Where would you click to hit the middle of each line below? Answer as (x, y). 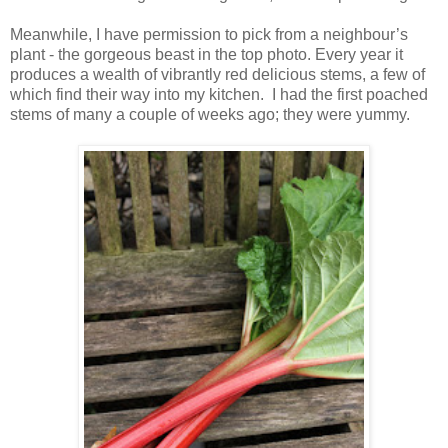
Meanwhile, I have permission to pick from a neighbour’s (209, 35)
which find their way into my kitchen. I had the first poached (219, 95)
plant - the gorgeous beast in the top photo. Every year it (206, 55)
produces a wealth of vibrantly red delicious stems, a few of (217, 75)
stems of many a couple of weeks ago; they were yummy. (210, 115)
